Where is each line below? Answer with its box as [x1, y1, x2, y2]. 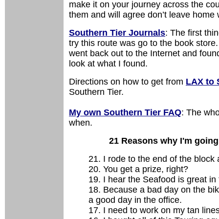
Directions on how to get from [69, 77, 186, 87]
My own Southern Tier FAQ [69, 108, 181, 117]
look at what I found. [69, 59, 148, 68]
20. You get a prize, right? [88, 164, 188, 174]
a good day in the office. [88, 195, 182, 205]
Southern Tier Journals [69, 28, 165, 38]
